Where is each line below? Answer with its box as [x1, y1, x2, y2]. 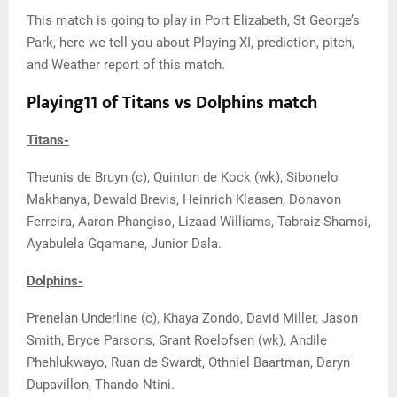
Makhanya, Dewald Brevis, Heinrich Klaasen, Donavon [27, 191, 341, 207]
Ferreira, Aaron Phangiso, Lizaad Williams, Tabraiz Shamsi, [27, 214, 370, 230]
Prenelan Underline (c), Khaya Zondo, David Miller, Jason [27, 310, 358, 326]
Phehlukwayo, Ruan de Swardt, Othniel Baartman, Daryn [27, 354, 350, 370]
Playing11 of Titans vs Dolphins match [27, 88, 317, 118]
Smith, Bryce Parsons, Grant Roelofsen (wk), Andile [27, 332, 327, 348]
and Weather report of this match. [27, 57, 225, 73]
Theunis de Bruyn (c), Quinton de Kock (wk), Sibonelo [27, 169, 339, 185]
